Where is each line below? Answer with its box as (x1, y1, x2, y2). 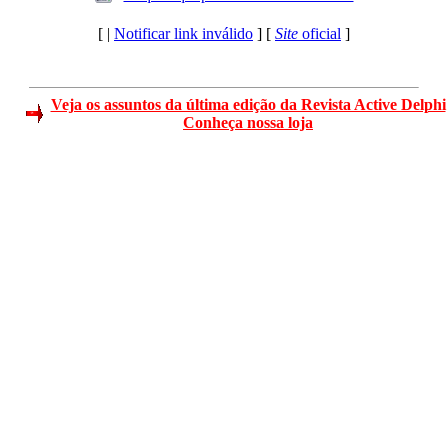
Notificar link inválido (114, 25, 253, 42)
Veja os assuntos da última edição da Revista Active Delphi (50, 96, 446, 113)
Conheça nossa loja (183, 114, 313, 131)
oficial (298, 25, 341, 42)
